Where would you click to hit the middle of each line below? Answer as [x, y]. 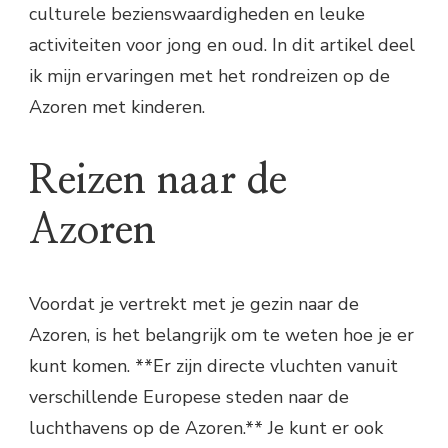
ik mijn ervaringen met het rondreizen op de [209, 75]
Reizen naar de [158, 180]
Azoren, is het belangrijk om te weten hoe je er [221, 334]
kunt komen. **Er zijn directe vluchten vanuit [213, 365]
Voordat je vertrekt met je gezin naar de [194, 303]
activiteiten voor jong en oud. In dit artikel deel [222, 44]
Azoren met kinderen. [117, 106]
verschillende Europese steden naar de [189, 396]
